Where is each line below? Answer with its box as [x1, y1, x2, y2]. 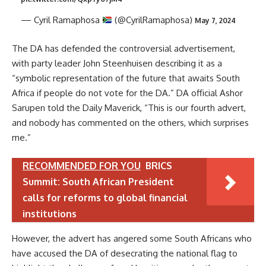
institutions [23, 208, 77, 220]
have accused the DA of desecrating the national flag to [12, 248, 237, 259]
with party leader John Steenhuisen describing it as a [12, 57, 222, 69]
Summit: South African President [23, 176, 174, 188]
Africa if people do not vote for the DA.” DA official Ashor [12, 87, 243, 99]
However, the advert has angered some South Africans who [12, 233, 252, 245]
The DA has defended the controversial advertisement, [12, 42, 235, 54]
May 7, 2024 [195, 16, 236, 26]
